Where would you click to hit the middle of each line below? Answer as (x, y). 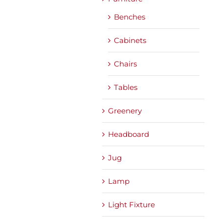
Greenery (125, 110)
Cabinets (130, 40)
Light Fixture (131, 204)
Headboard (129, 134)
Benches (130, 17)
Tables (126, 87)
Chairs (125, 64)
